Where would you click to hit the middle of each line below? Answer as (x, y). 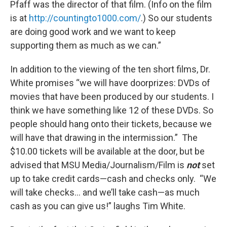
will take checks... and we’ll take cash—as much (105, 193)
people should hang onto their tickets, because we (111, 124)
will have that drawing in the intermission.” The (104, 138)
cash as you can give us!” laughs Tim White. (100, 206)
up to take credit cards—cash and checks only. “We (113, 179)
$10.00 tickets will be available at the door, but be (107, 152)
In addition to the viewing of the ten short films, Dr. (110, 69)
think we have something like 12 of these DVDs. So (112, 110)
